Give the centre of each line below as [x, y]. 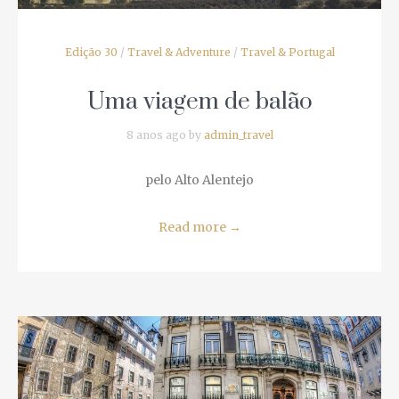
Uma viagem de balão [193, 80]
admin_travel [232, 113]
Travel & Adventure [172, 30]
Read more [187, 205]
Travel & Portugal [281, 30]
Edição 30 [84, 30]
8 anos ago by [158, 113]
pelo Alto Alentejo [193, 158]
